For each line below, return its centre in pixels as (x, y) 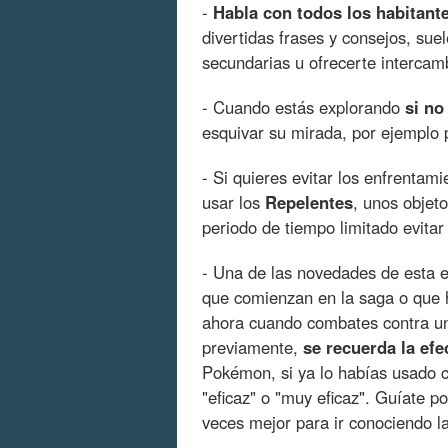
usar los (233, 202)
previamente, (252, 347)
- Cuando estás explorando (303, 107)
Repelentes (309, 202)
